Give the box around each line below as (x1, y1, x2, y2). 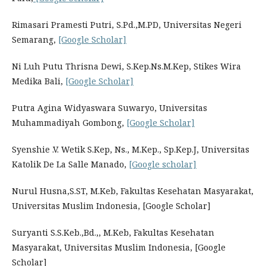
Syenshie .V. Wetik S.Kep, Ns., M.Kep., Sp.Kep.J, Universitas (12, 144, 249, 155)
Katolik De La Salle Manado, (12, 159, 129, 170)
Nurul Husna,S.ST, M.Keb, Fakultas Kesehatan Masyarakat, (12, 185, 254, 197)
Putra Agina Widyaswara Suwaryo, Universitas (12, 102, 207, 113)
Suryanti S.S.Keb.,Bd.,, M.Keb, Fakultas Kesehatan (12, 227, 214, 238)
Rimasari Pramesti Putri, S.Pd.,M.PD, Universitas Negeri (12, 19, 242, 30)
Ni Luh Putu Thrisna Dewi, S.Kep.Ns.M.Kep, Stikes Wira (12, 61, 241, 72)
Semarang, (12, 34, 58, 45)
